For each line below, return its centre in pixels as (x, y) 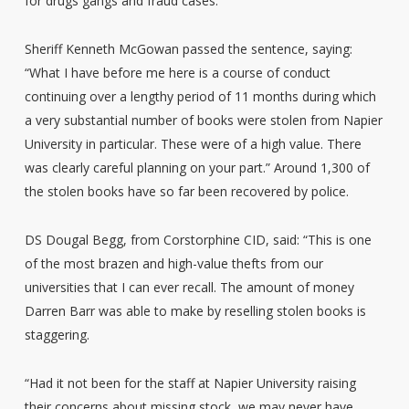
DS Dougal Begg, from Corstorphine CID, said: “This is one (198, 239)
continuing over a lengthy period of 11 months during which (200, 96)
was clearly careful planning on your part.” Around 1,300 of (197, 167)
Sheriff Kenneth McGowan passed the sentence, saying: (188, 48)
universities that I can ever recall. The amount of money (189, 287)
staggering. (57, 334)
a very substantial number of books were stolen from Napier (203, 120)
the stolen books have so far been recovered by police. (186, 191)
